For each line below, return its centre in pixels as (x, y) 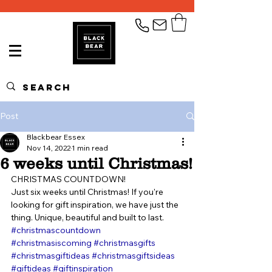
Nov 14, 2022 (49, 148)
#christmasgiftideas (50, 255)
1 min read (90, 148)
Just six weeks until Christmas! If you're (88, 192)
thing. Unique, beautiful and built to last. (87, 217)
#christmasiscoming (51, 243)
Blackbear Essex (56, 137)
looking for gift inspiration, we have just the (96, 204)
